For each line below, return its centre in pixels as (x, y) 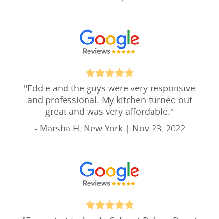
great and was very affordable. (108, 111)
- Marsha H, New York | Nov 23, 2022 (109, 128)
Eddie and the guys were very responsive (111, 88)
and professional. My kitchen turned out (109, 100)
